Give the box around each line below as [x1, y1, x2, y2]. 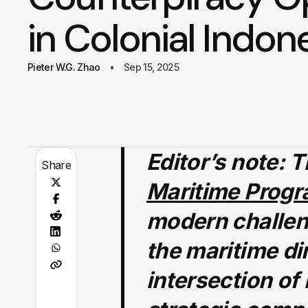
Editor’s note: [146, 148, 285, 176]
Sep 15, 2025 [123, 61, 179, 74]
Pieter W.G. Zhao [27, 61, 100, 74]
